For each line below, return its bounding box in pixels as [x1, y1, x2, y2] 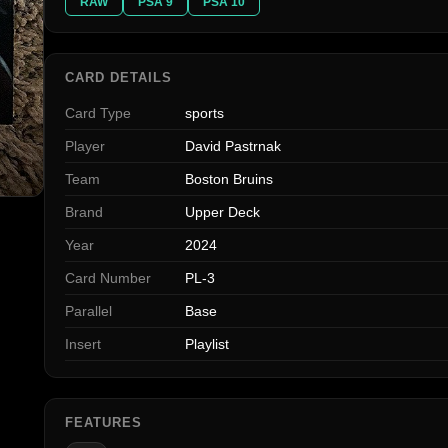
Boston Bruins [185, 171, 273, 188]
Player [65, 138, 105, 155]
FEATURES [65, 415, 143, 431]
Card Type [65, 105, 131, 122]
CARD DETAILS [65, 70, 173, 86]
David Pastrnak [185, 138, 281, 155]
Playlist [185, 336, 229, 353]
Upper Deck [185, 204, 260, 221]
